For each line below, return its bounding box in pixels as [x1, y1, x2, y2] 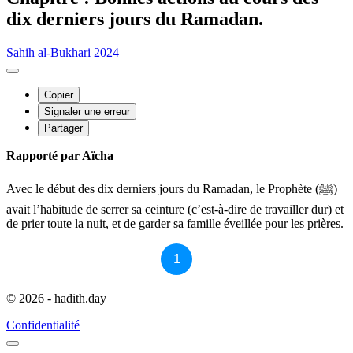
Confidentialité [6, 318, 80, 332]
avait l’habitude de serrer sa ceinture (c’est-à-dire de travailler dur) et [6, 202, 344, 216]
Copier [44, 88, 73, 101]
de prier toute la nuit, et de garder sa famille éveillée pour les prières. [6, 216, 344, 230]
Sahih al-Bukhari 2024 [6, 45, 119, 59]
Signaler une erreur [44, 105, 130, 117]
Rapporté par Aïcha [6, 148, 113, 162]
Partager [44, 121, 83, 134]
